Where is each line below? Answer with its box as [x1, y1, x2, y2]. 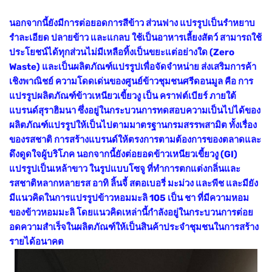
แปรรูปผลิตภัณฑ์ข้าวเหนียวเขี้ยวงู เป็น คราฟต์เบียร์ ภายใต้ [9, 90, 236, 101]
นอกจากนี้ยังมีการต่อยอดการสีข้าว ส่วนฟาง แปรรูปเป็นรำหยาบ [9, 17, 255, 29]
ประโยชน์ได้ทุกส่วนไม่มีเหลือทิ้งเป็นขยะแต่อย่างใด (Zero [9, 46, 234, 58]
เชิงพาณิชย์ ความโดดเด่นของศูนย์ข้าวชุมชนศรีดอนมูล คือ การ [9, 75, 253, 87]
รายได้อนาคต [9, 236, 64, 247]
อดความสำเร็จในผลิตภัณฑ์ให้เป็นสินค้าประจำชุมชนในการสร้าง [9, 221, 259, 233]
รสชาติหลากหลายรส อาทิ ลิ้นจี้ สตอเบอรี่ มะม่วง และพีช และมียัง [9, 177, 258, 189]
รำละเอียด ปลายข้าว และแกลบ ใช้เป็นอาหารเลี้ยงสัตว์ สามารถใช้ [9, 32, 262, 43]
